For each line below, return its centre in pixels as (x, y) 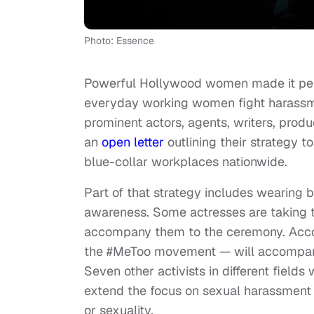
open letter (135, 142)
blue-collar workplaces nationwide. (186, 162)
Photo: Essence (119, 41)
